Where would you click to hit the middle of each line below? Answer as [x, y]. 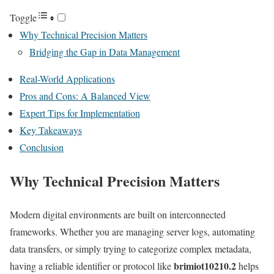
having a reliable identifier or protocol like [92, 265]
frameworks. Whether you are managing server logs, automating [132, 231]
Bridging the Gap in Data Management [105, 51]
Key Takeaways [51, 130]
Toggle [23, 17]
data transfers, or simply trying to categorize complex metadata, [131, 248]
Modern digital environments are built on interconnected [118, 214]
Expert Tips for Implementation [80, 113]
